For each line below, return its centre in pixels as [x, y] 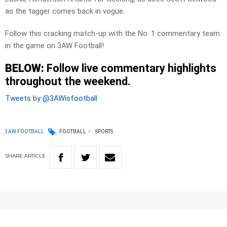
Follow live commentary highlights [131, 68]
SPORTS [104, 132]
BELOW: [26, 68]
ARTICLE [35, 156]
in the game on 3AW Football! [54, 46]
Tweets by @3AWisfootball [51, 99]
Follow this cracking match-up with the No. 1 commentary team [112, 34]
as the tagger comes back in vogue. [65, 11]
